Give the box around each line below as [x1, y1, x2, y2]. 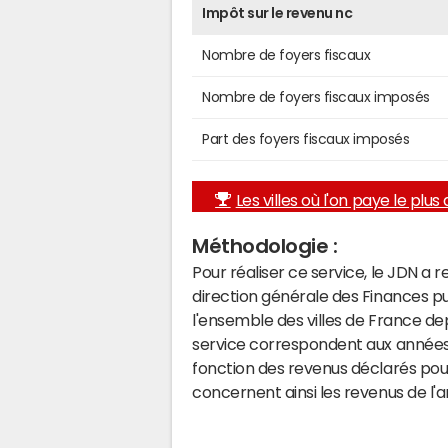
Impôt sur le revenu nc [202, 5, 353, 20]
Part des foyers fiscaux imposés [202, 131, 410, 146]
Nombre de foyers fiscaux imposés [202, 89, 430, 104]
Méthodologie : [192, 235, 338, 256]
